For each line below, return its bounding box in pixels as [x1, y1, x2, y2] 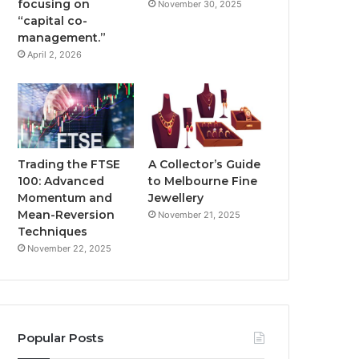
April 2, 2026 [27, 48, 83, 60]
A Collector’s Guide [148, 157, 261, 172]
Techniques [18, 224, 88, 240]
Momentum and [18, 191, 113, 206]
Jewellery [148, 191, 204, 206]
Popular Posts [18, 330, 104, 346]
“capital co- [18, 13, 88, 28]
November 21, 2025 [158, 209, 241, 221]
